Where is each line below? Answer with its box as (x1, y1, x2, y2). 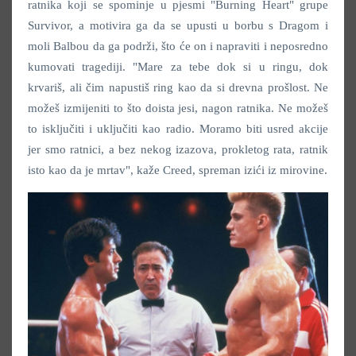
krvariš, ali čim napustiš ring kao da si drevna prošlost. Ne (28, 81, 328, 95)
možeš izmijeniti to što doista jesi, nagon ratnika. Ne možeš (28, 102, 328, 115)
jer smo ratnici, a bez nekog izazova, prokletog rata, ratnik (28, 143, 328, 157)
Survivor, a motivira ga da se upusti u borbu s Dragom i (28, 19, 328, 33)
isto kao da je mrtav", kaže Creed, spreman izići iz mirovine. (28, 164, 327, 177)
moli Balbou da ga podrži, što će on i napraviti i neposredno (28, 40, 328, 53)
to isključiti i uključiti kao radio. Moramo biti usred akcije (28, 122, 328, 136)
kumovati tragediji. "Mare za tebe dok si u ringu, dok (28, 60, 328, 74)
